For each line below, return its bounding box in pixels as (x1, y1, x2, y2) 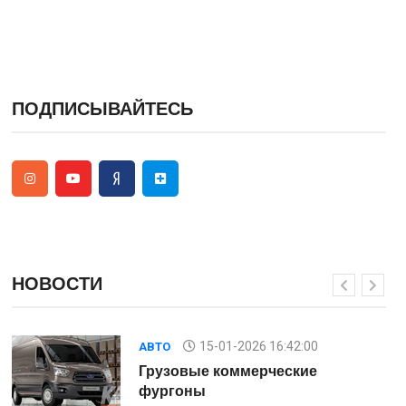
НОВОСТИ (11, 271, 102, 296)
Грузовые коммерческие (138, 361, 317, 382)
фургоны (138, 381, 206, 401)
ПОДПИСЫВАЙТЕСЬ (11, 96, 193, 121)
